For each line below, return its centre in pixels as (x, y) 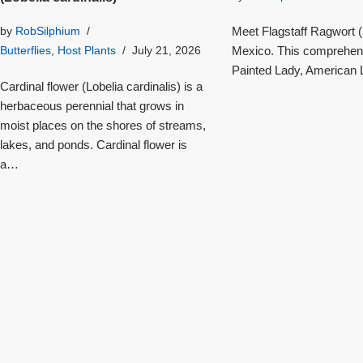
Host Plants (87, 51)
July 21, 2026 (167, 51)
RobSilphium (48, 31)
